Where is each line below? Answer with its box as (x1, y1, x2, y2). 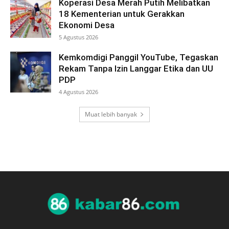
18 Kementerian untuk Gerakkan (59, 9, 185, 19)
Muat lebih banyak (85, 110, 137, 119)
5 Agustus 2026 (59, 33, 98, 41)
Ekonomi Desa (59, 20, 114, 30)
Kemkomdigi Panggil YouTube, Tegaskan (59, 52, 218, 62)
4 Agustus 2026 (59, 88, 98, 96)
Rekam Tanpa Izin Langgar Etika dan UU (59, 63, 213, 74)
